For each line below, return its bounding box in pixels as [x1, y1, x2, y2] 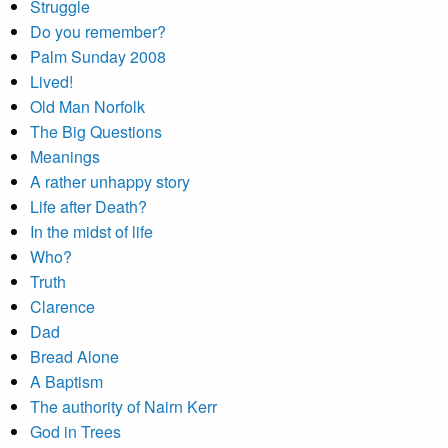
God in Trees [30, 420, 121, 443]
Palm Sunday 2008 [30, 45, 166, 68]
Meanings [30, 145, 100, 168]
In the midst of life [30, 220, 153, 243]
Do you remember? [30, 20, 166, 43]
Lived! [30, 70, 73, 93]
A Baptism [30, 370, 103, 393]
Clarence [30, 295, 95, 318]
